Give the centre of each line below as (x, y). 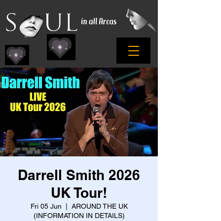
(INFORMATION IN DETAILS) (79, 216)
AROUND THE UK (99, 206)
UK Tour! (79, 193)
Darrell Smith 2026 (79, 175)
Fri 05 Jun (46, 206)
